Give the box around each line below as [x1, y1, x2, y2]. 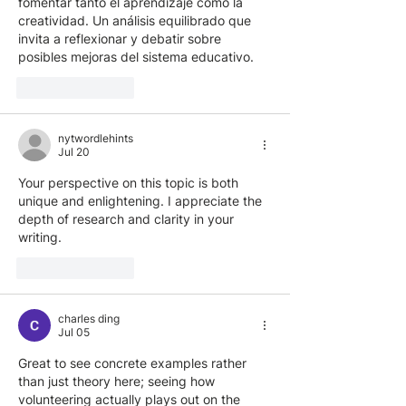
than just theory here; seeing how [18, 373, 218, 390]
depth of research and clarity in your [18, 211, 237, 227]
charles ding [58, 312, 120, 326]
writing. [18, 229, 65, 246]
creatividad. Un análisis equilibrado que [18, 13, 255, 29]
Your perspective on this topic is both [18, 175, 242, 191]
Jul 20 [58, 145, 90, 159]
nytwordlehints [58, 131, 133, 146]
